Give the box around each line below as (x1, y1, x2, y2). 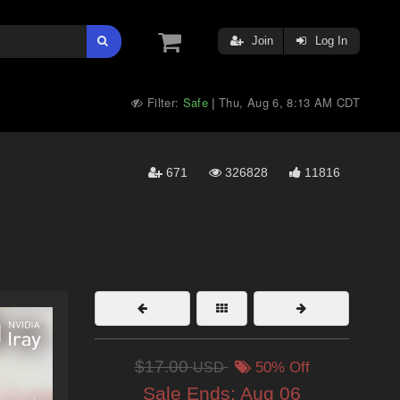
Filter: (143, 94, 183, 111)
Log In (312, 34, 347, 47)
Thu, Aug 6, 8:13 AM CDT (219, 94, 360, 111)
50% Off (250, 359, 310, 376)
